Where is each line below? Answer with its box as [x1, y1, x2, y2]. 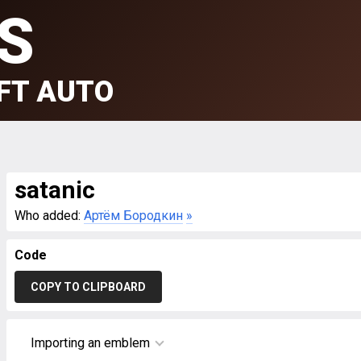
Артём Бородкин [84, 208, 183, 223]
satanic [15, 176, 95, 204]
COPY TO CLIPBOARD [31, 280, 146, 293]
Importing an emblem [31, 335, 150, 351]
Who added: [15, 208, 84, 223]
